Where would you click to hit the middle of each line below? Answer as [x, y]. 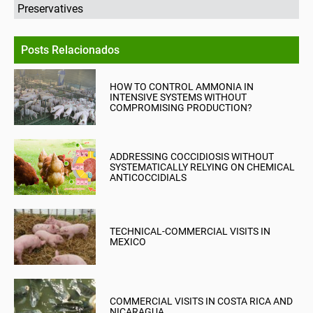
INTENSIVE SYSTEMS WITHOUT [178, 97]
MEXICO [128, 242]
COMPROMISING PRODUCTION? [181, 107]
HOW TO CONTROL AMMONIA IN [181, 86]
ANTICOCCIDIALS [148, 177]
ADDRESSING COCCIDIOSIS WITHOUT [191, 156]
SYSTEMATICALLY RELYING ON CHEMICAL [202, 167]
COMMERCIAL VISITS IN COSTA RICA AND [201, 301]
